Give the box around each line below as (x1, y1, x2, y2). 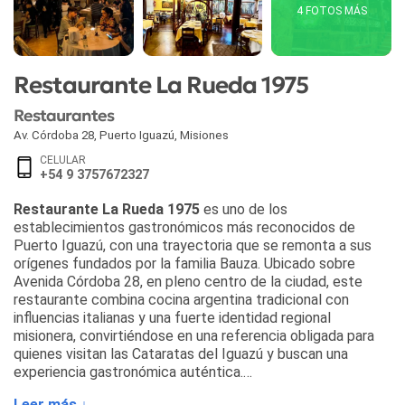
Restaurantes (14, 105, 117, 126)
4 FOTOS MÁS (296, 5, 367, 18)
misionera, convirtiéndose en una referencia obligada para (14, 326, 374, 344)
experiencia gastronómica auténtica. (14, 363, 243, 381)
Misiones (180, 127, 229, 142)
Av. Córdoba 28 (14, 127, 94, 142)
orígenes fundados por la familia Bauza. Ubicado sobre (14, 254, 355, 272)
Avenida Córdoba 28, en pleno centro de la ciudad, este (14, 272, 363, 290)
